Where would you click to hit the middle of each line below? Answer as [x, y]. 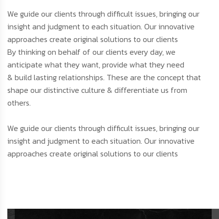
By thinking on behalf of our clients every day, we [91, 52]
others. [19, 103]
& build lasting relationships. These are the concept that [104, 77]
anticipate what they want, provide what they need [96, 65]
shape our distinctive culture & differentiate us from [97, 90]
